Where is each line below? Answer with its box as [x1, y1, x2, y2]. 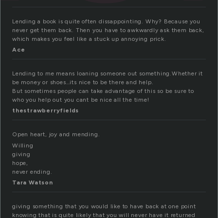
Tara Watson [12, 179, 53, 186]
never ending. [12, 168, 53, 176]
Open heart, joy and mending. [12, 131, 100, 138]
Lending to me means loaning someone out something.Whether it [12, 70, 203, 77]
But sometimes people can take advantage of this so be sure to [12, 88, 194, 95]
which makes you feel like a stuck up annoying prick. [12, 36, 166, 43]
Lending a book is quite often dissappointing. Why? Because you [12, 18, 200, 25]
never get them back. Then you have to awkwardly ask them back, [12, 27, 204, 34]
